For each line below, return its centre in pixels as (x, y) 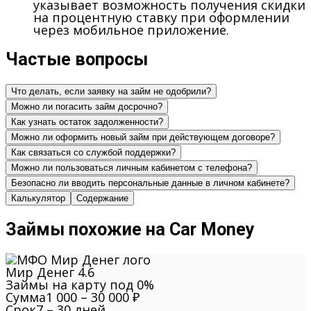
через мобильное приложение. (131, 30)
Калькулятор (38, 199)
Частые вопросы (77, 60)
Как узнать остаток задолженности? (87, 122)
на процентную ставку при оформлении (161, 17)
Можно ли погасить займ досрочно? (87, 107)
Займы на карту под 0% (80, 285)
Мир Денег (40, 272)
